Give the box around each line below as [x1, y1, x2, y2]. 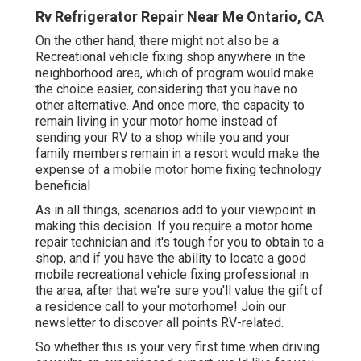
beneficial [35, 178, 90, 194]
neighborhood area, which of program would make [35, 65, 314, 81]
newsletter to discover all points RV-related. [35, 315, 284, 331]
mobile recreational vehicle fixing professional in [35, 267, 309, 283]
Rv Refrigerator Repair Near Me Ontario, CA [35, 8, 324, 26]
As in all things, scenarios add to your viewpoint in [35, 202, 316, 218]
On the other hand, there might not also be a [35, 33, 279, 49]
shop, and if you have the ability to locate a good [35, 251, 306, 267]
